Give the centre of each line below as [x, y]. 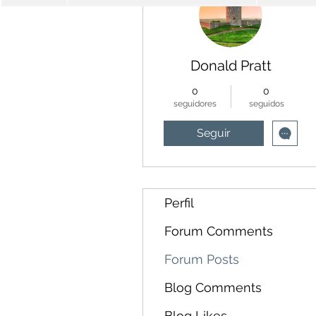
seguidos [266, 104]
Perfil [179, 203]
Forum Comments [219, 231]
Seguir [214, 133]
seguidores [195, 104]
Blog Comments [213, 287]
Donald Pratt [231, 66]
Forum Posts [202, 259]
